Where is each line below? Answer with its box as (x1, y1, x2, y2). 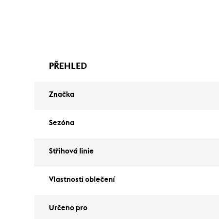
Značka (49, 91, 74, 98)
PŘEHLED (49, 62, 87, 70)
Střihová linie (49, 148, 94, 155)
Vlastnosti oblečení (49, 176, 115, 183)
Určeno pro (49, 204, 88, 212)
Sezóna (49, 119, 74, 127)
